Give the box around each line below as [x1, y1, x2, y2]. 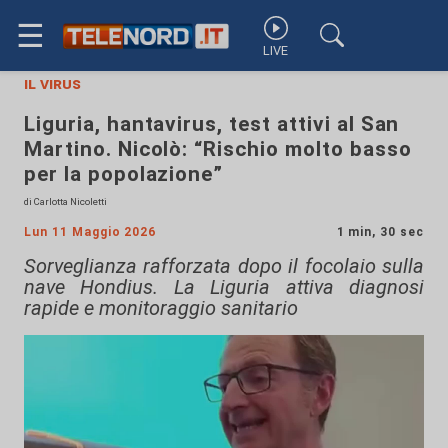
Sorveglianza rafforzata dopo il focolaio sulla [24, 254, 424, 278]
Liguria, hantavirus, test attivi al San [24, 112, 400, 136]
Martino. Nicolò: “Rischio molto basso [24, 137, 412, 161]
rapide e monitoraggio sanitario [24, 296, 298, 320]
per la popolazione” [24, 162, 224, 186]
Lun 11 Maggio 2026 [24, 225, 157, 239]
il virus [24, 74, 81, 93]
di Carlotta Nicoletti [24, 196, 107, 207]
